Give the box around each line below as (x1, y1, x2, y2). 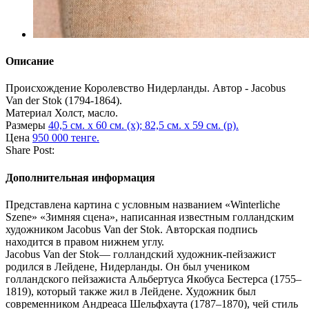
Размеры (6, 119, 48, 132)
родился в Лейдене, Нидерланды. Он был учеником (6, 260, 250, 272)
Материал (6, 107, 54, 119)
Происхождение (6, 82, 84, 94)
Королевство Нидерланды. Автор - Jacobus (84, 82, 286, 94)
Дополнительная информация (6, 171, 155, 183)
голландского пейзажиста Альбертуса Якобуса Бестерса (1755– (6, 272, 301, 285)
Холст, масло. (54, 107, 118, 119)
